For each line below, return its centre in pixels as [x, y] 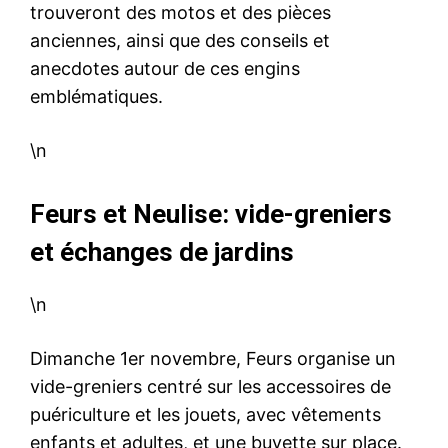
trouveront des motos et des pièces [180, 13]
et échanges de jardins [162, 252]
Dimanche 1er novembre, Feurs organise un [213, 359]
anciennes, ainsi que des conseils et [180, 41]
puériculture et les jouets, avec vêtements [205, 415]
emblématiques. [96, 97]
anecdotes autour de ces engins [165, 69]
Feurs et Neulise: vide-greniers [211, 214]
